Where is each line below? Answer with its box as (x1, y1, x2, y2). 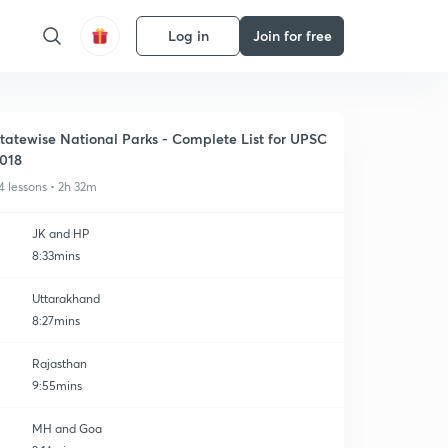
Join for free (252, 26, 332, 45)
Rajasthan (32, 356, 87, 371)
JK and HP (32, 226, 89, 241)
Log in (167, 26, 209, 45)
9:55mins (32, 378, 82, 393)
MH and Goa (32, 421, 102, 436)
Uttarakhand (32, 291, 100, 306)
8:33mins (32, 248, 80, 263)
